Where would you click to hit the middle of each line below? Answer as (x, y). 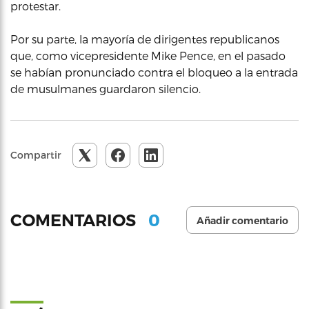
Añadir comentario (242, 221)
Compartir (36, 155)
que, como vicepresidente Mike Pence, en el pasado (148, 56)
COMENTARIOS (75, 220)
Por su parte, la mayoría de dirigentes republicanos (145, 39)
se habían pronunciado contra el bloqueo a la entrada (154, 72)
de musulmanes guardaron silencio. (106, 89)
